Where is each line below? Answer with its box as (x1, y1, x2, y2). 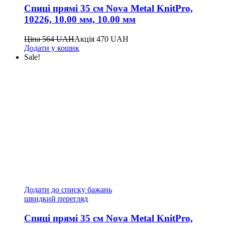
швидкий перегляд (24, 194, 88, 203)
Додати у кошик (24, 43, 79, 52)
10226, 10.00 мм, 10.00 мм (24, 14, 136, 25)
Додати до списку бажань (24, 185, 112, 194)
